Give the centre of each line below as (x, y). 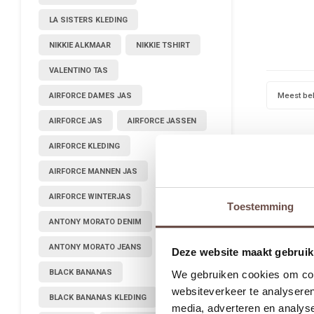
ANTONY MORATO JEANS (95, 247)
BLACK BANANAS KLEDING (98, 297)
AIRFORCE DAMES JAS (90, 95)
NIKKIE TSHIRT (163, 45)
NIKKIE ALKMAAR (80, 45)
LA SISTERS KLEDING (88, 20)
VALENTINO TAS (78, 70)
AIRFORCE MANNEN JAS (93, 171)
